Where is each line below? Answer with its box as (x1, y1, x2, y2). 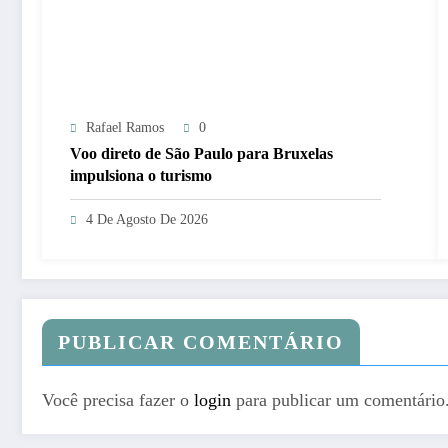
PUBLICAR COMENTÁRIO (58, 330, 344, 353)
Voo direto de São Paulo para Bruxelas (70, 144, 333, 162)
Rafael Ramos (86, 119, 164, 135)
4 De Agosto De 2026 (86, 211, 208, 227)
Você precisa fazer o (42, 389, 194, 410)
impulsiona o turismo (70, 166, 212, 184)
